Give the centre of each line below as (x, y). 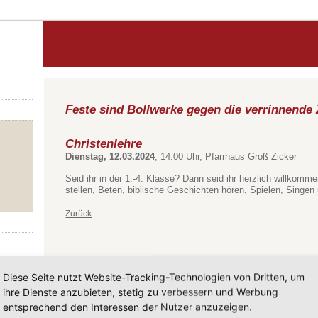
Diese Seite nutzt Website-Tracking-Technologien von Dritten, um (154, 277)
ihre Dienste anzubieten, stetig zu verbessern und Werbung (141, 292)
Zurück (79, 214)
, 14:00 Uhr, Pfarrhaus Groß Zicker (226, 157)
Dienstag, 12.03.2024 (110, 157)
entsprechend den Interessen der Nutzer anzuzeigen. (127, 307)
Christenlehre (104, 143)
